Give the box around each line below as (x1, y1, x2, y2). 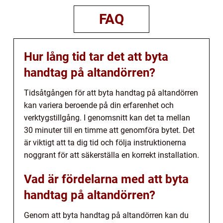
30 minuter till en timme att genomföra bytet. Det (24, 125, 195, 135)
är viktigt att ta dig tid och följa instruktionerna (24, 137, 186, 147)
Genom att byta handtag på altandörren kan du (24, 210, 189, 220)
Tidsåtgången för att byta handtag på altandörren (24, 88, 198, 98)
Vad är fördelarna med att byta (24, 172, 189, 186)
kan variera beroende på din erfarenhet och (24, 100, 174, 110)
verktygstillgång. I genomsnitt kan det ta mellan (24, 112, 190, 122)
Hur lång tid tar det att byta (24, 49, 168, 64)
